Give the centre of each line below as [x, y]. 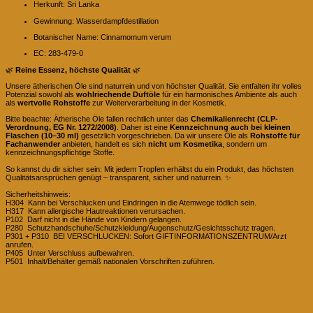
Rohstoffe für [275, 136]
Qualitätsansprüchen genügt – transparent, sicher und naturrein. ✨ [118, 177]
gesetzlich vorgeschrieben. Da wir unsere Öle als [165, 136]
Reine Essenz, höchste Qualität [73, 70]
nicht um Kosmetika [185, 144]
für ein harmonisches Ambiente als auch [228, 95]
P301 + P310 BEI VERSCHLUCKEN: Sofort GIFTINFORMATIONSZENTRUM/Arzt [146, 236]
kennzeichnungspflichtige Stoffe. [60, 153]
